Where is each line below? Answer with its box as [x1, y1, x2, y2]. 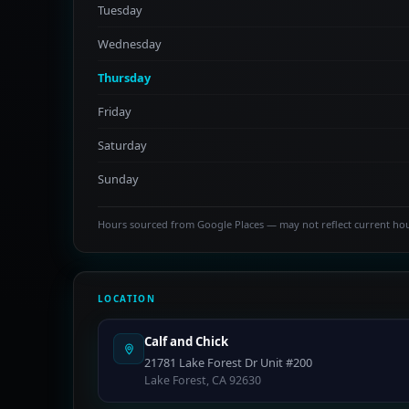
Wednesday [98, 36, 162, 52]
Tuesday [98, 2, 142, 18]
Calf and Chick [144, 333, 228, 350]
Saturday [98, 137, 147, 153]
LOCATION [98, 292, 156, 305]
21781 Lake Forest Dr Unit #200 [144, 354, 312, 371]
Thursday [98, 69, 151, 86]
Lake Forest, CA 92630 [144, 372, 261, 388]
